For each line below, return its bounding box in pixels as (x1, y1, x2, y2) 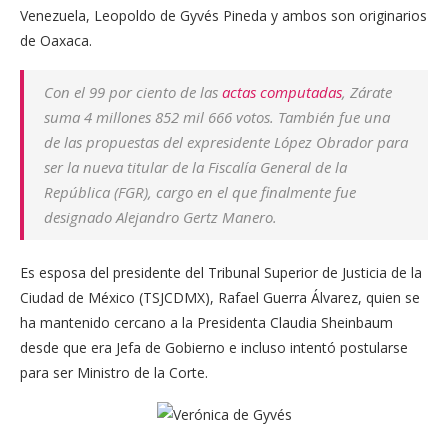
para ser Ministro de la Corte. (20, 363, 208, 383)
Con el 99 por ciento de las (44, 82, 222, 103)
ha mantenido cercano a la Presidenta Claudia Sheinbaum (20, 313, 393, 333)
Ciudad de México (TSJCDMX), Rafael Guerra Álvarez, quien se (20, 288, 420, 308)
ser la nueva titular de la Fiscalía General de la (44, 157, 347, 178)
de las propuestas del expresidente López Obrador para (44, 132, 408, 153)
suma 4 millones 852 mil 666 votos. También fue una (44, 107, 390, 128)
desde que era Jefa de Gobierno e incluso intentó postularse (20, 338, 408, 358)
